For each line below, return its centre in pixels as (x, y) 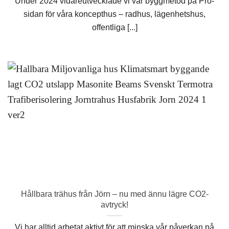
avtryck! (114, 205)
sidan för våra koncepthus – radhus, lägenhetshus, (114, 14)
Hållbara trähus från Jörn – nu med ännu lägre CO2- (114, 194)
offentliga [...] (114, 27)
